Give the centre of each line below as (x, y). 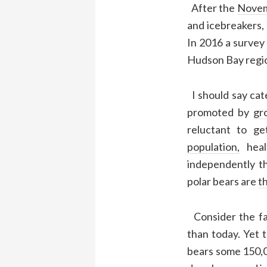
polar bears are (222, 181)
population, (213, 147)
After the (212, 8)
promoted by (220, 112)
